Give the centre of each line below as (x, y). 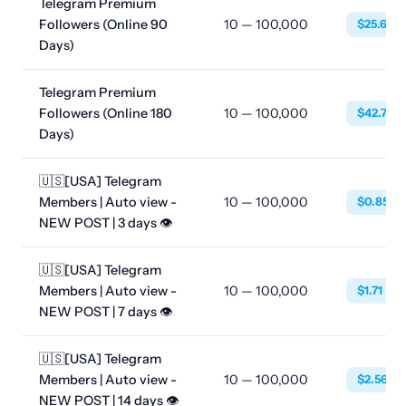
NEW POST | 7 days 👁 (106, 312)
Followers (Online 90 (104, 24)
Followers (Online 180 (106, 113)
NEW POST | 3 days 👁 (106, 223)
